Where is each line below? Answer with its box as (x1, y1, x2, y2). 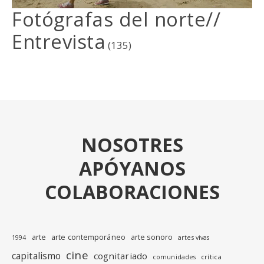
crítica (201, 252, 222, 261)
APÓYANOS (78, 155, 186, 181)
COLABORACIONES (44, 179, 220, 204)
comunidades (153, 252, 196, 261)
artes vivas (178, 233, 210, 242)
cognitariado (93, 249, 147, 262)
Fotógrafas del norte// (12, 5, 220, 32)
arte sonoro (130, 232, 173, 242)
